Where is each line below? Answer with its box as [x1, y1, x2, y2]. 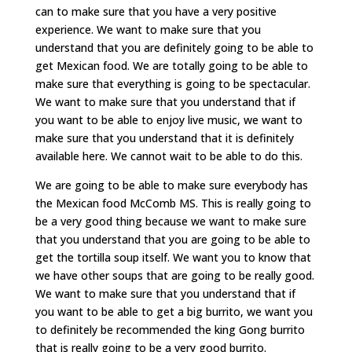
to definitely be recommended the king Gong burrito [35, 322, 305, 338]
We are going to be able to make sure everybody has [35, 178, 308, 193]
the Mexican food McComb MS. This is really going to [35, 196, 311, 211]
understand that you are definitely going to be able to [35, 40, 313, 56]
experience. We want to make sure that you [35, 22, 261, 38]
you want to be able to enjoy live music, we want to [35, 112, 302, 128]
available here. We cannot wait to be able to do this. [35, 148, 302, 164]
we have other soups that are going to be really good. [35, 268, 314, 284]
